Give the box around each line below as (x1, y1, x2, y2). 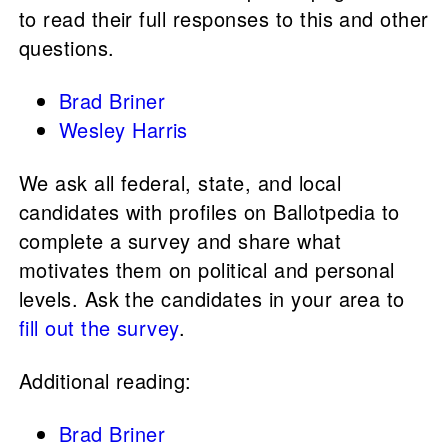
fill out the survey (18, 313, 179, 343)
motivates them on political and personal (18, 255, 395, 285)
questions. (18, 33, 115, 63)
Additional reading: (18, 366, 192, 396)
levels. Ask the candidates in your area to (18, 284, 405, 314)
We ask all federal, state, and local (18, 168, 341, 198)
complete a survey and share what (18, 226, 342, 256)
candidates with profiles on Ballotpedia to (18, 197, 400, 227)
